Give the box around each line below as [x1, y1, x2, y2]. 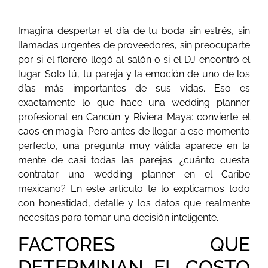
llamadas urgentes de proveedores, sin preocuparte [18, 39, 250, 51]
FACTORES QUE [18, 233, 250, 256]
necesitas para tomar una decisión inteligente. [18, 211, 218, 223]
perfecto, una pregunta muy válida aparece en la [18, 139, 250, 151]
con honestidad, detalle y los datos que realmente [18, 197, 250, 209]
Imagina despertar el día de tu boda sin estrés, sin [18, 25, 250, 36]
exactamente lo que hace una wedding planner [18, 96, 250, 108]
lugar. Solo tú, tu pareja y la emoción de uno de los [18, 68, 250, 80]
